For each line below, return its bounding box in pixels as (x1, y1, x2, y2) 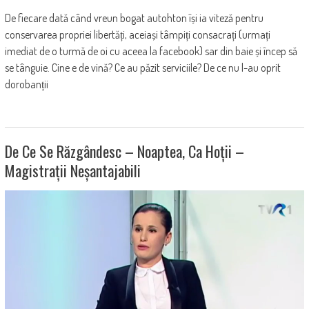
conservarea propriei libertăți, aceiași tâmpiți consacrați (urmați (4, 28, 270, 42)
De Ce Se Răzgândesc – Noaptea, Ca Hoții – (4, 140, 244, 163)
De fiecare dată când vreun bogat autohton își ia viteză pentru (4, 11, 263, 26)
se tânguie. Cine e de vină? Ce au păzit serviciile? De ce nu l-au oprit (4, 61, 281, 75)
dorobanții (4, 77, 48, 92)
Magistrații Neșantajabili (4, 159, 141, 182)
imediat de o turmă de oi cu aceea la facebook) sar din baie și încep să (4, 44, 297, 59)
